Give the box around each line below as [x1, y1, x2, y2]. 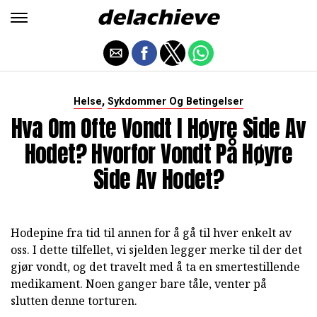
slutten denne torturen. [11, 293, 137, 309]
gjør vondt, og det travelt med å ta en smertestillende [11, 259, 300, 275]
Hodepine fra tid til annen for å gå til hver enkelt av [11, 225, 292, 241]
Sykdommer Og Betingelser [108, 96, 243, 108]
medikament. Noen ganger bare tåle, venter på [11, 276, 267, 292]
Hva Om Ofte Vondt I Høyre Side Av [11, 111, 306, 146]
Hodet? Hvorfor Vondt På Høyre [24, 137, 293, 171]
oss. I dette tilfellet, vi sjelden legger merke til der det [11, 242, 302, 258]
